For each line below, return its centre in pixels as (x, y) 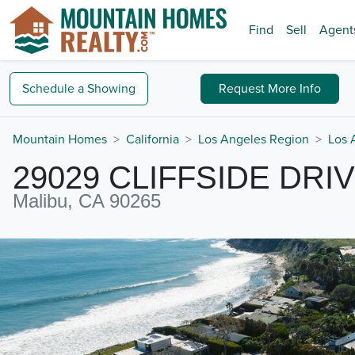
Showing (111, 88)
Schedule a (53, 88)
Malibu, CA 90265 (87, 201)
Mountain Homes (60, 139)
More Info (295, 88)
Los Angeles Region (254, 139)
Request (244, 88)
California (153, 139)
